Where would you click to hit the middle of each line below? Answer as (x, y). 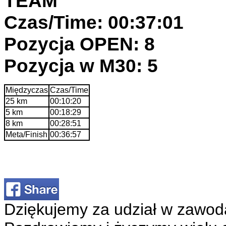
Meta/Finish (26, 134)
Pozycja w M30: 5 (81, 65)
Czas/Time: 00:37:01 (94, 22)
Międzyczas (27, 90)
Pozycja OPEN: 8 (79, 44)
